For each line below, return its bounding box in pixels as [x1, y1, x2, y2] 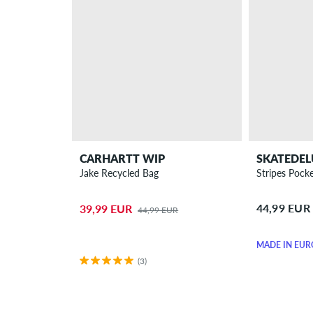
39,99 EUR [80, 201, 133, 215]
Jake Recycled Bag [80, 166, 159, 179]
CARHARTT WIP [80, 151, 166, 165]
